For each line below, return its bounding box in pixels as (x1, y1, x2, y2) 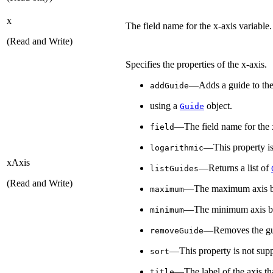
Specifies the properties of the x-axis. (126, 58, 267, 69)
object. (204, 100, 232, 111)
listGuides (150, 163, 199, 173)
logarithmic (150, 143, 204, 152)
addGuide (150, 80, 189, 90)
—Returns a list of (199, 162, 271, 173)
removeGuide (150, 225, 204, 235)
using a (150, 100, 180, 111)
